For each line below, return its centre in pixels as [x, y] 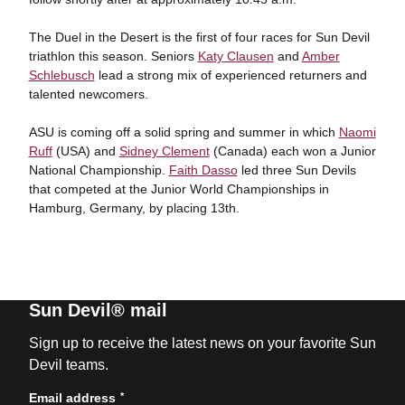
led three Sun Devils [297, 170]
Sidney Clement [164, 151]
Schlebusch [61, 75]
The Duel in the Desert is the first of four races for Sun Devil [199, 37]
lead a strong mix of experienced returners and [231, 75]
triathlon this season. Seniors [113, 56]
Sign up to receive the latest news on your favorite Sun [202, 343]
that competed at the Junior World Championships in [179, 189]
